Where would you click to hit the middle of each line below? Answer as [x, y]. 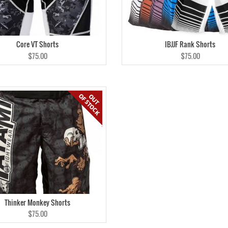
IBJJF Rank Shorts [190, 44]
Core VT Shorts [38, 44]
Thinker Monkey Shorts [38, 202]
